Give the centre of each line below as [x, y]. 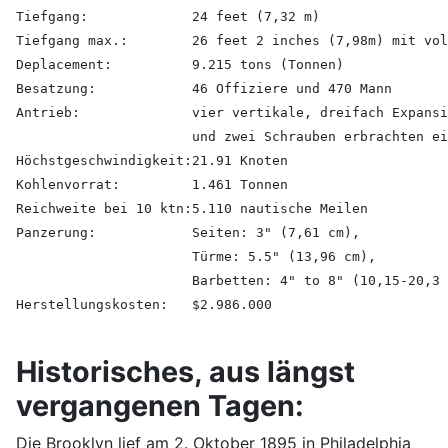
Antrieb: [48, 112]
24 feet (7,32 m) [256, 16]
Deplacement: [64, 64]
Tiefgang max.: [72, 40]
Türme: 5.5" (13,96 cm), [284, 256]
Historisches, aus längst [185, 371]
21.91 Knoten [240, 160]
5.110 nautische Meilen [280, 208]
